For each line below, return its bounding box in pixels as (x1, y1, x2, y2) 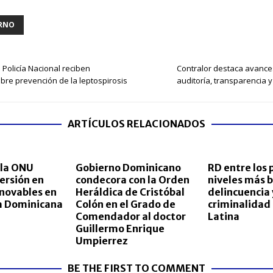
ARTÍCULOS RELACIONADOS (68, 118, 206, 130)
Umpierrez (75, 235, 128, 247)
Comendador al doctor (75, 210, 186, 223)
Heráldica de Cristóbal (75, 186, 185, 199)
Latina (207, 210, 239, 223)
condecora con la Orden (75, 174, 190, 186)
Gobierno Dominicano (75, 161, 181, 174)
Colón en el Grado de (75, 198, 175, 211)
